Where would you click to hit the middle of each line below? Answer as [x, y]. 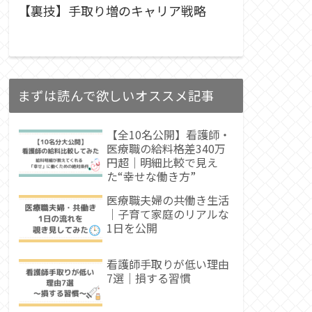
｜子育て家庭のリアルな [168, 214]
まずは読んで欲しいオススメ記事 [116, 96]
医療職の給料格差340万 [166, 149]
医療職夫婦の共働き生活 [168, 200]
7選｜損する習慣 [149, 278]
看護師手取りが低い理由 [168, 264]
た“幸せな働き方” [151, 177]
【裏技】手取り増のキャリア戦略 [112, 11]
